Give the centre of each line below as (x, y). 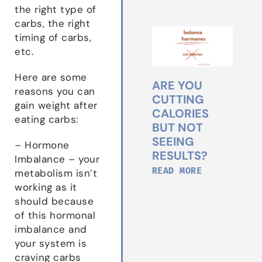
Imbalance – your (57, 159)
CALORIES (180, 113)
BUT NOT (177, 127)
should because (54, 201)
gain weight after (56, 105)
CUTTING (178, 99)
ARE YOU (177, 85)
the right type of (56, 9)
